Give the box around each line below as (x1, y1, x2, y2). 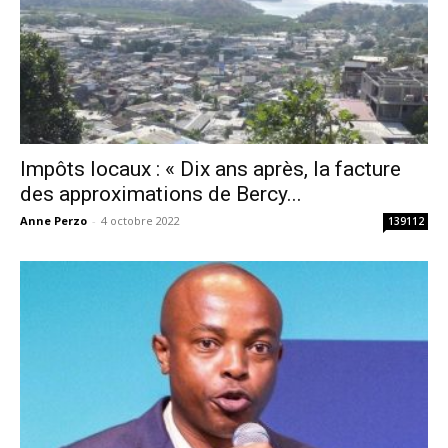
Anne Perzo (20, 212, 87, 228)
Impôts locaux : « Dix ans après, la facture (20, 156, 401, 181)
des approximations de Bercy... (20, 181, 302, 206)
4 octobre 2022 (101, 212, 180, 228)
